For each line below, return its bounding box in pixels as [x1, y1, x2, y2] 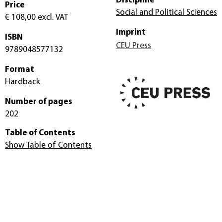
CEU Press [116, 42, 151, 51]
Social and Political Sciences [116, 8, 217, 17]
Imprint [116, 28, 146, 37]
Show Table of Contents [5, 141, 92, 150]
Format [5, 65, 34, 74]
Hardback [5, 78, 40, 87]
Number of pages [5, 98, 72, 107]
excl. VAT [36, 13, 68, 22]
